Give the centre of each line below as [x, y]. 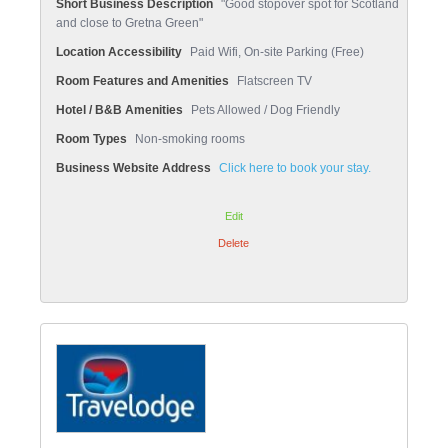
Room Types [91, 139]
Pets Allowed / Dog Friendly [265, 110]
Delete [234, 243]
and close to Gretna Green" [129, 23]
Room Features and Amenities [142, 81]
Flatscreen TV [274, 81]
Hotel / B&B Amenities [119, 110]
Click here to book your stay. [295, 168]
